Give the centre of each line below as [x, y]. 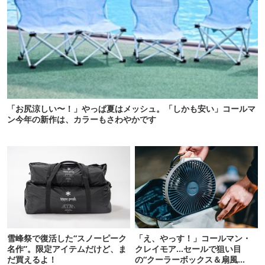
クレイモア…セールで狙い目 [188, 248]
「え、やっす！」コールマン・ [193, 238]
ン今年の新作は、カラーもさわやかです [82, 119]
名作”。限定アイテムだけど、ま [67, 248]
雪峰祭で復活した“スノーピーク [67, 238]
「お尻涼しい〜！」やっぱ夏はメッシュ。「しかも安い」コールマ [131, 109]
